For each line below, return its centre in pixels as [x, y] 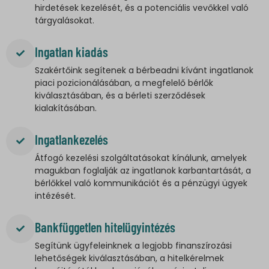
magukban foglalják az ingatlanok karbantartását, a [143, 171]
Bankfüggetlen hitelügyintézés [105, 227]
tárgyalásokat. [65, 21]
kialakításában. [66, 108]
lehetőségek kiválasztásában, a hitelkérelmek [129, 258]
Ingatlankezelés [71, 140]
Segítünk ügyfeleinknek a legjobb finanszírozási [133, 246]
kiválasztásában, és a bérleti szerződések [120, 96]
